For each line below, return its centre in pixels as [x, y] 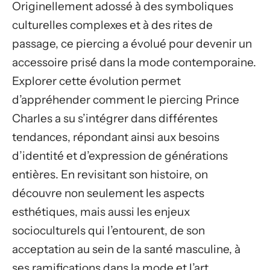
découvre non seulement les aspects [108, 193]
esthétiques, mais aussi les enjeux [101, 212]
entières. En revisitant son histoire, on [110, 174]
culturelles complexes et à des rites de [112, 25]
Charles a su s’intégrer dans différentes [115, 118]
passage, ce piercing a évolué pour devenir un [132, 44]
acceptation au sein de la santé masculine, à [126, 249]
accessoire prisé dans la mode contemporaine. [134, 62]
